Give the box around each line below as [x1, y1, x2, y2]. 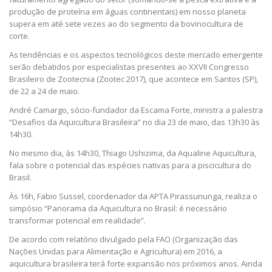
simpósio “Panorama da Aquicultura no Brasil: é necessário [9, 203, 227, 214]
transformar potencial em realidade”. [9, 215, 146, 226]
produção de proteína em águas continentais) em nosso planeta [9, 6, 246, 18]
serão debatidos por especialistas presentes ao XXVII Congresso [9, 61, 249, 73]
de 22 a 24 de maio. [9, 86, 80, 97]
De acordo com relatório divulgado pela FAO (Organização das [9, 234, 238, 245]
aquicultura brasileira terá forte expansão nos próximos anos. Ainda [9, 258, 262, 270]
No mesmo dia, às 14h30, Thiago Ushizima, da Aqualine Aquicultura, [9, 148, 256, 159]
